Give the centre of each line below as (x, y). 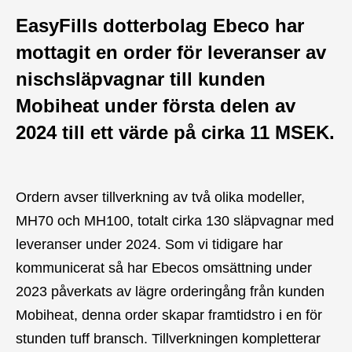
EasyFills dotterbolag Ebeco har (160, 26)
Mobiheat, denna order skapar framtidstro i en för (169, 315)
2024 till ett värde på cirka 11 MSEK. (175, 132)
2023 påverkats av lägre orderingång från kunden (170, 291)
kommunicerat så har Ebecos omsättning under (164, 268)
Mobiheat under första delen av (156, 106)
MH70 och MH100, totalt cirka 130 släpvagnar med (175, 221)
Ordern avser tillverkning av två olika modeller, (160, 197)
